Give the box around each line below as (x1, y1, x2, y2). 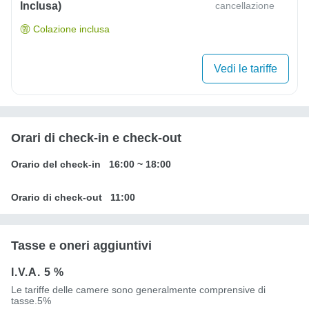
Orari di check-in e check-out (11, 130, 181, 145)
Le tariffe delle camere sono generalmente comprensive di (11, 283, 266, 295)
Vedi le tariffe (214, 62, 277, 74)
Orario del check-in (11, 158, 101, 170)
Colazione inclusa (33, 23, 110, 35)
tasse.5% (11, 295, 51, 306)
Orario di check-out (11, 191, 102, 203)
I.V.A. (11, 266, 44, 278)
